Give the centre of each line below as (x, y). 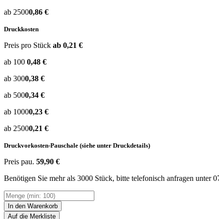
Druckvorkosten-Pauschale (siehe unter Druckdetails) (77, 145)
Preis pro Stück (27, 45)
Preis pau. (19, 161)
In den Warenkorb (33, 206)
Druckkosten (21, 29)
